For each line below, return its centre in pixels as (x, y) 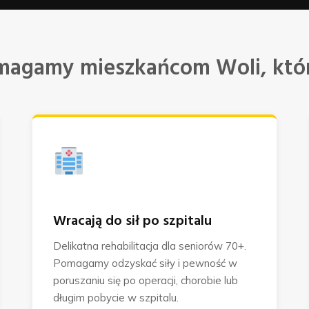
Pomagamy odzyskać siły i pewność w (146, 263)
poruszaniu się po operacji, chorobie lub (146, 280)
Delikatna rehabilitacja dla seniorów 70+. (150, 246)
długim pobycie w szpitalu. (116, 297)
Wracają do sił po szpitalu (133, 221)
